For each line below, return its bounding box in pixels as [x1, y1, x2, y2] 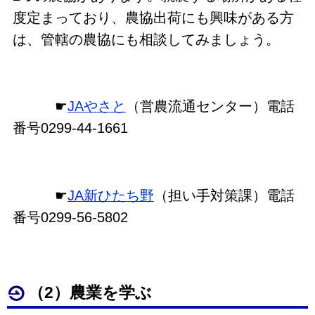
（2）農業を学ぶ [28, 284, 153, 302]
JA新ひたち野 [67, 187, 154, 203]
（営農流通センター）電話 [125, 98, 295, 115]
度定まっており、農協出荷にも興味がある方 [12, 9, 294, 25]
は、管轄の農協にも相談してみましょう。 [12, 31, 280, 47]
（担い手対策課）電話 [153, 187, 295, 203]
